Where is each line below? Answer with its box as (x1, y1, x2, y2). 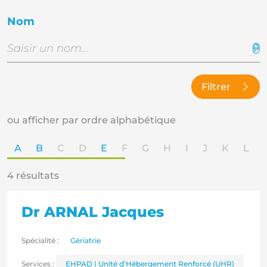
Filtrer (201, 80, 231, 92)
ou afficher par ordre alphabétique (7, 114, 176, 126)
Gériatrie (70, 236, 101, 246)
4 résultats (7, 170, 59, 182)
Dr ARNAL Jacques (21, 203, 164, 221)
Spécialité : (21, 236, 61, 246)
